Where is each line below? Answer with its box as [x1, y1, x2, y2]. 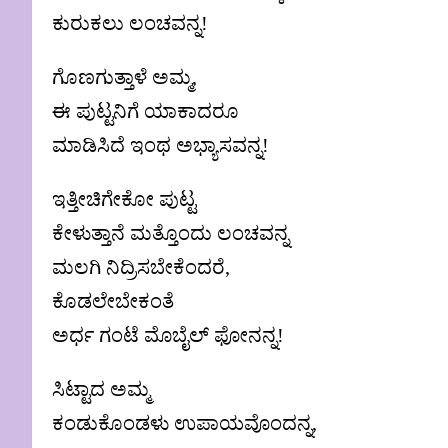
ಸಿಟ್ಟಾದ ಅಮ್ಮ [52, 378, 150, 401]
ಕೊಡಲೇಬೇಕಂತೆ [52, 290, 174, 313]
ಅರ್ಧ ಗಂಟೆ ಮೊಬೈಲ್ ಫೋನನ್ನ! [52, 324, 284, 347]
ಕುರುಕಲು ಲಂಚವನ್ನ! [52, 12, 208, 35]
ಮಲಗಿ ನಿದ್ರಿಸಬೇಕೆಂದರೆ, [52, 256, 230, 279]
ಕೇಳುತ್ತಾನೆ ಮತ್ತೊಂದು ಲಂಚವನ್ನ [52, 222, 289, 245]
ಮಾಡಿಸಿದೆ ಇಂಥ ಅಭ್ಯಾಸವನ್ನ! [52, 134, 269, 157]
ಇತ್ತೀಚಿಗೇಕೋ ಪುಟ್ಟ [52, 188, 196, 211]
